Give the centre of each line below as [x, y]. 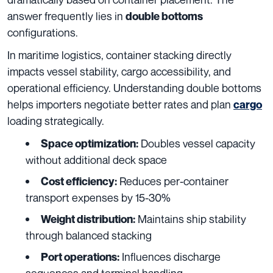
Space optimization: [90, 143]
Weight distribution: [88, 219]
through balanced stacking [89, 235]
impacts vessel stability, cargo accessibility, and [119, 71]
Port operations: [80, 257]
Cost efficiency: [79, 181]
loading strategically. [56, 120]
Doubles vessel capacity [197, 143]
